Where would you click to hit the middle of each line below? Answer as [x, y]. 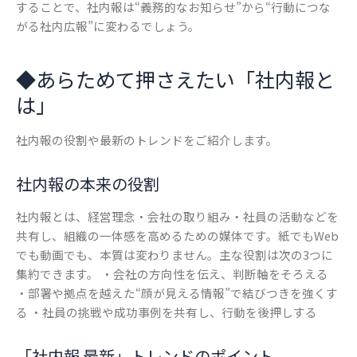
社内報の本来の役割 [88, 184]
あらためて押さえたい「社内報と [185, 78]
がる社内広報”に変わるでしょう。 [109, 26]
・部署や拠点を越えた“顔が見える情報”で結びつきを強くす [177, 293]
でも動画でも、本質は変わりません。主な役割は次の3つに [175, 255]
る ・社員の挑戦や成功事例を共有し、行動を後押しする [168, 312]
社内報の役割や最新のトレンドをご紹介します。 [147, 140]
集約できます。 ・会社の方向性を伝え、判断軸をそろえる [172, 274]
